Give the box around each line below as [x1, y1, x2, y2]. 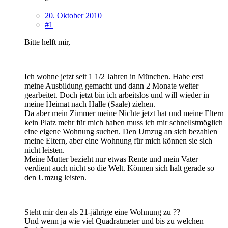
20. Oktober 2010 [45, 11, 102, 20]
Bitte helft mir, [24, 37, 70, 46]
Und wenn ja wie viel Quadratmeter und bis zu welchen [24, 216, 204, 225]
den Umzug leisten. [24, 173, 87, 182]
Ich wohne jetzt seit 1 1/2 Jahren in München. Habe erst [24, 72, 203, 81]
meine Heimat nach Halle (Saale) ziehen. [24, 99, 155, 108]
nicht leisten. [24, 145, 65, 154]
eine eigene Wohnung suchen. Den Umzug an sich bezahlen [24, 127, 217, 136]
